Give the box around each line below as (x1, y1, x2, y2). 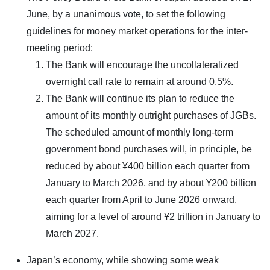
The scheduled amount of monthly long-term (46, 127, 233, 137)
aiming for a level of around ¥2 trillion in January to (46, 211, 260, 222)
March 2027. (46, 228, 99, 239)
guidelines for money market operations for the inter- (27, 25, 248, 36)
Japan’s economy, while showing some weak (27, 254, 219, 265)
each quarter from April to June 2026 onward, (46, 194, 237, 205)
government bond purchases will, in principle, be (46, 143, 252, 154)
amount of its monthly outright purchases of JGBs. (46, 110, 256, 121)
